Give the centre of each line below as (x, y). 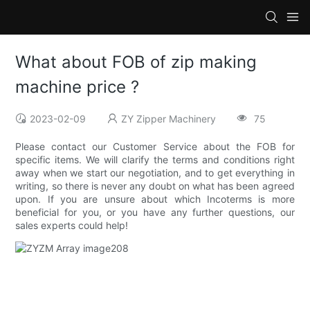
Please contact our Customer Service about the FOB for (155, 147)
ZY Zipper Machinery (169, 119)
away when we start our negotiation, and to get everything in (155, 173)
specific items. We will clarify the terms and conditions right (155, 160)
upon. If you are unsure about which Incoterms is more (155, 199)
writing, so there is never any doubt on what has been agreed (155, 186)
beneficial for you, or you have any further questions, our (155, 212)
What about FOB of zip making (136, 62)
